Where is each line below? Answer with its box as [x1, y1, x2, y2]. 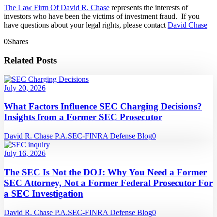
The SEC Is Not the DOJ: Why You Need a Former [4, 167, 207, 177]
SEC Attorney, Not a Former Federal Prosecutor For [4, 177, 213, 188]
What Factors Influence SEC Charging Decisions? [4, 101, 202, 112]
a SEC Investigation [4, 188, 83, 199]
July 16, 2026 [4, 149, 46, 158]
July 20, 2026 [4, 83, 46, 92]
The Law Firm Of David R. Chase [4, 3, 109, 12]
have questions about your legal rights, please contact [4, 21, 168, 30]
